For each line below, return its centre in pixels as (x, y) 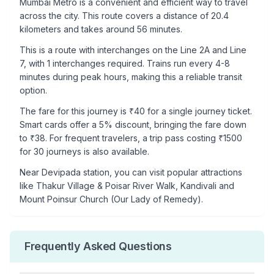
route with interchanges (102, 50)
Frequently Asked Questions (98, 246)
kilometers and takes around (78, 29)
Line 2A (195, 50)
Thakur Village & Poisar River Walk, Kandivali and (135, 186)
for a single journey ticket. (198, 111)
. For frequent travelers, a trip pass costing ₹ (134, 138)
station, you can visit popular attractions (161, 172)
